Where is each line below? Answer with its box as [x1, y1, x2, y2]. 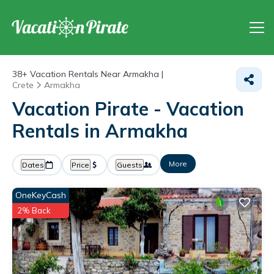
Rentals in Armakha [12, 119, 188, 143]
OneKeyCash [15, 190, 66, 201]
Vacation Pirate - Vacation [12, 97, 244, 120]
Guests [117, 160, 143, 169]
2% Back [17, 206, 51, 215]
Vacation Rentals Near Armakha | [28, 68, 163, 80]
